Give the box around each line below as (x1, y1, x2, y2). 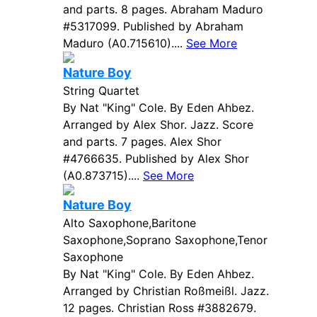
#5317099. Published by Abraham (63, 19, 243, 33)
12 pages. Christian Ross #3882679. (63, 301, 256, 315)
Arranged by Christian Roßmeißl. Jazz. (63, 284, 269, 298)
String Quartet (63, 83, 139, 98)
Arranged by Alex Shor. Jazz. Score (63, 117, 253, 132)
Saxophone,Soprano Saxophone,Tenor (63, 233, 267, 247)
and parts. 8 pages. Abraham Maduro (63, 2, 263, 16)
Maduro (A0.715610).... (63, 36, 186, 50)
